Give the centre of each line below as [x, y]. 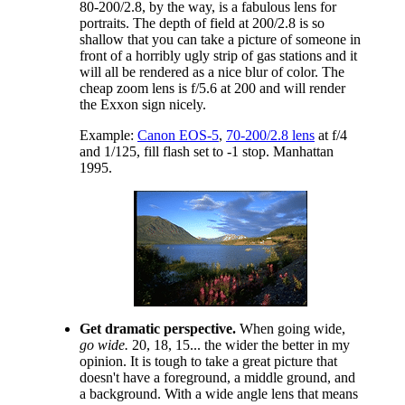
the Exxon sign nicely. [143, 104]
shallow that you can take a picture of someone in [220, 39]
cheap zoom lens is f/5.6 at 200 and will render [212, 88]
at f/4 [331, 135]
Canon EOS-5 [178, 135]
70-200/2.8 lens [270, 135]
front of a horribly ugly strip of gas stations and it [218, 55]
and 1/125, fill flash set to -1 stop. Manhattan [207, 151]
